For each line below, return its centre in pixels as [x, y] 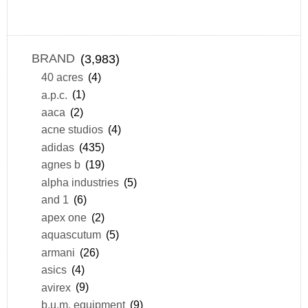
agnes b [60, 165]
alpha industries [80, 182]
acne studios [72, 130]
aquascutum [71, 235]
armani [58, 252]
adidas [57, 147]
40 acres [62, 77]
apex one [64, 217]
